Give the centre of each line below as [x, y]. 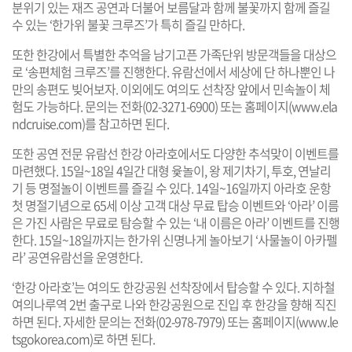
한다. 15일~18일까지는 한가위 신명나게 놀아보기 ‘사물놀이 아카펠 [174, 239]
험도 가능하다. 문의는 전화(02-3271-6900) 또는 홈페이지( [152, 106]
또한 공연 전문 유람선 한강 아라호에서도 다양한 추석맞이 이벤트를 [175, 153]
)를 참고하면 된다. [125, 123]
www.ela [314, 106]
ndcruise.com [47, 123]
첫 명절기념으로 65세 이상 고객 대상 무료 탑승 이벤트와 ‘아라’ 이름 [175, 205]
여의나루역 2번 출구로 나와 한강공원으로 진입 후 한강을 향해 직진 [174, 304]
